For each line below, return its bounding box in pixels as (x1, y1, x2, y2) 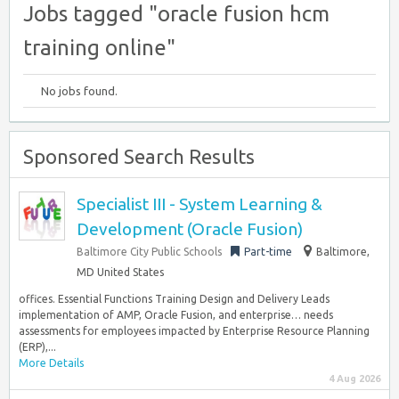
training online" (23, 36, 175, 60)
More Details (19, 357, 84, 369)
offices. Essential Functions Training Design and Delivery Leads (19, 293, 330, 305)
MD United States (77, 266, 164, 278)
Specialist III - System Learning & (77, 194, 322, 214)
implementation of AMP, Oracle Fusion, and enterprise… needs (19, 309, 333, 321)
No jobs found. (41, 85, 118, 97)
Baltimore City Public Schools (77, 246, 222, 257)
